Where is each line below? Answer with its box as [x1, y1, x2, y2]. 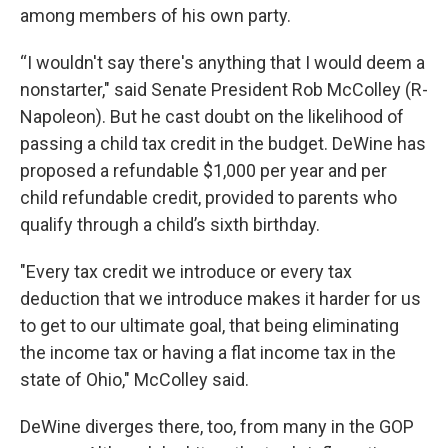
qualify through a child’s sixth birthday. [20, 214, 320, 236]
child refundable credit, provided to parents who [20, 187, 397, 209]
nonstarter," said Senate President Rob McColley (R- [20, 79, 428, 101]
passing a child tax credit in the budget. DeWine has [20, 133, 426, 155]
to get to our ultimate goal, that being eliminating [20, 315, 399, 337]
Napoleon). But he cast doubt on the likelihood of [20, 106, 404, 128]
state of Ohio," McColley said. [20, 369, 249, 391]
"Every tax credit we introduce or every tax [20, 261, 352, 283]
